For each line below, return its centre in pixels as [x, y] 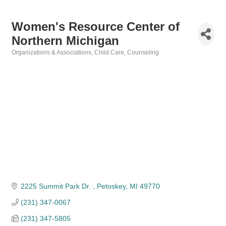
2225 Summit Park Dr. [56, 186]
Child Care [109, 52]
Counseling [143, 52]
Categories [27, 59]
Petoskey [111, 186]
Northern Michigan [65, 41]
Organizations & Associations [51, 52]
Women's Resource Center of [96, 26]
